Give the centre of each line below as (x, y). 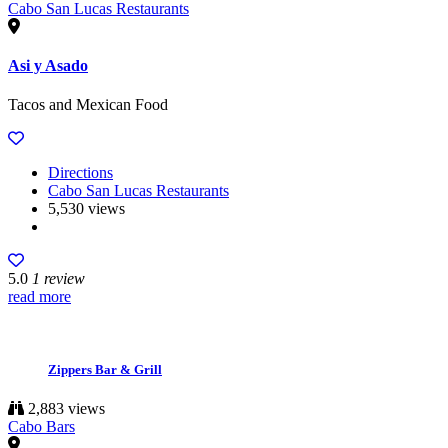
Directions (80, 173)
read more (39, 297)
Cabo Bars (41, 427)
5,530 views (86, 209)
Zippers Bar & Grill (105, 370)
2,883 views (64, 409)
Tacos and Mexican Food (88, 105)
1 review (58, 279)
